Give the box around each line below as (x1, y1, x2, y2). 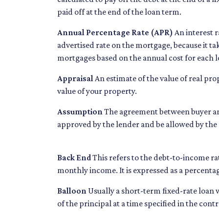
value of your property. (57, 86, 137, 96)
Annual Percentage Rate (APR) (57, 27, 173, 38)
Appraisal (57, 73, 93, 84)
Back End (57, 153, 91, 163)
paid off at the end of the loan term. (57, 7, 181, 17)
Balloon (57, 186, 87, 196)
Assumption (57, 107, 103, 117)
